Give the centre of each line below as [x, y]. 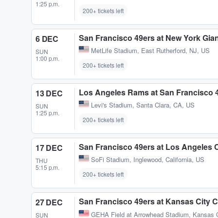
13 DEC [49, 93]
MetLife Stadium [114, 51]
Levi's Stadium [112, 105]
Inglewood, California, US [169, 160]
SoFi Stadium [110, 160]
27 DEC [49, 202]
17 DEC [49, 148]
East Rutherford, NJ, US [175, 51]
